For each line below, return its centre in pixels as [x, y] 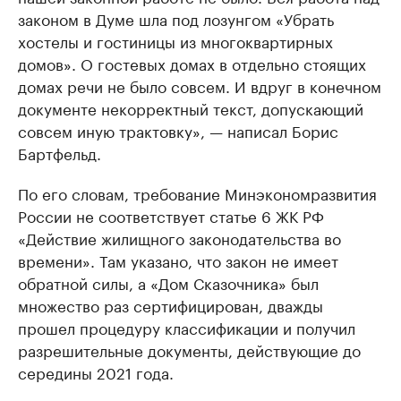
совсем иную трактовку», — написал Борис [178, 130]
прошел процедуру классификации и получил [187, 327]
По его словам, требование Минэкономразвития [197, 193]
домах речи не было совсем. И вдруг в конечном [200, 85]
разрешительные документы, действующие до [189, 350]
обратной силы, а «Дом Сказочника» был [168, 282]
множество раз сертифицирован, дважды [171, 305]
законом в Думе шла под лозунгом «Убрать [176, 18]
